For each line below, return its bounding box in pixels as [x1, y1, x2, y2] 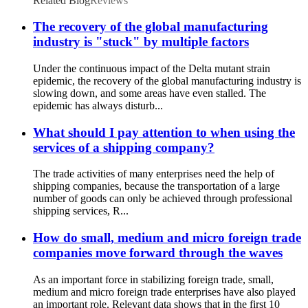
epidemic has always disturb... [33, 100, 163, 111]
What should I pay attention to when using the [33, 124, 295, 140]
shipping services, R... [33, 205, 129, 217]
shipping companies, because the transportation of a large [33, 180, 280, 192]
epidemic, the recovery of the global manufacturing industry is [33, 75, 301, 87]
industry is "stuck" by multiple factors [33, 34, 249, 49]
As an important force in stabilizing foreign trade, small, [33, 273, 274, 285]
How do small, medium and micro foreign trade [33, 230, 301, 245]
